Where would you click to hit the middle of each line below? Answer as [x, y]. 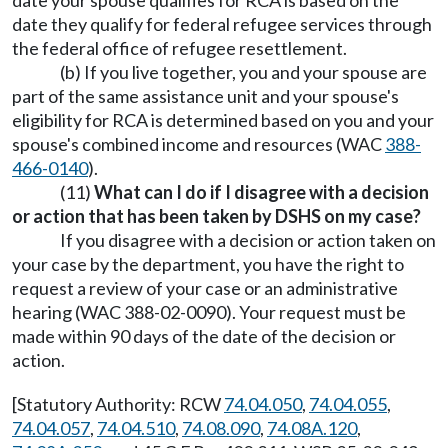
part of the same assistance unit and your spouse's [205, 96]
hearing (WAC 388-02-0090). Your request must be [209, 312]
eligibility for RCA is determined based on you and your [223, 120]
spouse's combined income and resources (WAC [198, 144]
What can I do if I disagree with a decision [261, 192]
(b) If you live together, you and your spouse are [243, 72]
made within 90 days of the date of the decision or [204, 336]
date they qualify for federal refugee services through [222, 24]
